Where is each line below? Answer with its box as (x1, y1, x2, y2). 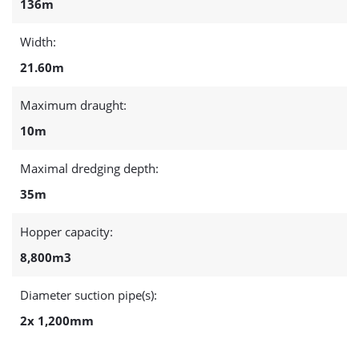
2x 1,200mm (20, 313, 94, 329)
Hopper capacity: (20, 224, 113, 240)
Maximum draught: (20, 97, 127, 113)
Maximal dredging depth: (20, 160, 159, 176)
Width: (20, 34, 56, 50)
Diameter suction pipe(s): (20, 287, 157, 303)
